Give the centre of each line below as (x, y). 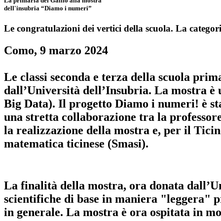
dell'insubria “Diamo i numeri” (48, 8)
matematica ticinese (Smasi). (76, 143)
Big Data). (30, 103)
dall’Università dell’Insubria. (79, 90)
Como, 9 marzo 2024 (56, 50)
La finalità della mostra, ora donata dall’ (107, 185)
